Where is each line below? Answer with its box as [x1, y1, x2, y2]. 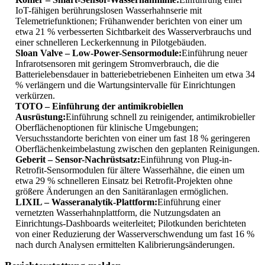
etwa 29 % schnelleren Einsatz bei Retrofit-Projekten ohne [15, 176, 232, 186]
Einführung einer [157, 197, 221, 208]
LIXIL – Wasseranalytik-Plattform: [15, 197, 157, 208]
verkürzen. [15, 91, 55, 101]
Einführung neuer [182, 48, 247, 59]
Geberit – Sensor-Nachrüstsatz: [15, 154, 140, 165]
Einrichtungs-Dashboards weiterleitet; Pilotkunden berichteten [15, 218, 246, 229]
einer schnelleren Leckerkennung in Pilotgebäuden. [15, 37, 206, 48]
